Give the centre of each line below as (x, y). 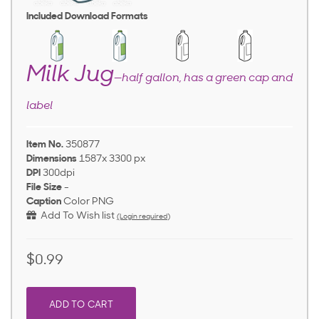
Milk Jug (70, 76)
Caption (44, 202)
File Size (44, 188)
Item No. (45, 145)
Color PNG (89, 202)
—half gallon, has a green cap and (203, 79)
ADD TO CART (81, 305)
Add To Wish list (75, 216)
